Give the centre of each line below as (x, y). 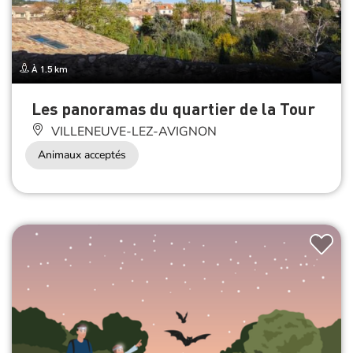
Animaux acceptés (82, 155)
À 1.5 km (48, 69)
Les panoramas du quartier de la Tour (173, 109)
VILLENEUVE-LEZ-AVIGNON (132, 132)
